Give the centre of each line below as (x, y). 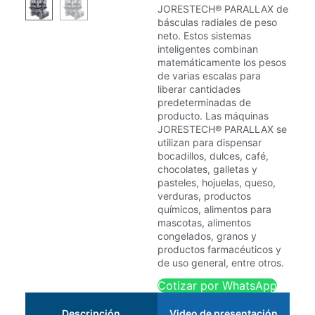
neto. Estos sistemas (204, 35)
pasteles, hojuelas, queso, (217, 182)
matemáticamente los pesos (222, 62)
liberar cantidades (199, 89)
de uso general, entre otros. (221, 262)
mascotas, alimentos (204, 222)
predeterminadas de (204, 102)
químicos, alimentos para (214, 209)
